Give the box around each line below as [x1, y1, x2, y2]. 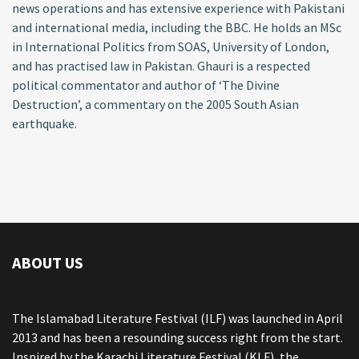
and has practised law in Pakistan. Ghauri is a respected [12, 57, 310, 74]
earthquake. [12, 115, 77, 131]
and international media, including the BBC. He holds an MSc [12, 18, 341, 35]
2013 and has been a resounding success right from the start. [12, 329, 343, 345]
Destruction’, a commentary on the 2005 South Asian [12, 95, 299, 112]
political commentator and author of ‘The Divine [12, 76, 280, 93]
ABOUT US [12, 252, 83, 272]
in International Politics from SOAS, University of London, [12, 38, 329, 54]
